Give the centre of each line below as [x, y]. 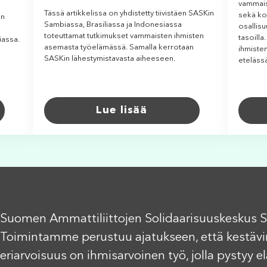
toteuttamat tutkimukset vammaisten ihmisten [124, 36]
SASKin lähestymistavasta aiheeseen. [109, 58]
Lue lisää [122, 111]
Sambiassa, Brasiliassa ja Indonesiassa [113, 24]
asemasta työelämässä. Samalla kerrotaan [119, 47]
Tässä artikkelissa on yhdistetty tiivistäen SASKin [129, 13]
